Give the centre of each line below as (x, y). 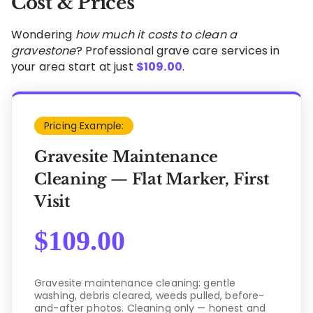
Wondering (43, 34)
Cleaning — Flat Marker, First (152, 179)
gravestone (44, 50)
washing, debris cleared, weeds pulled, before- (150, 295)
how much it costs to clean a (156, 34)
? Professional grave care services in (178, 50)
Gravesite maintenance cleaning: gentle (135, 283)
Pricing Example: (84, 125)
